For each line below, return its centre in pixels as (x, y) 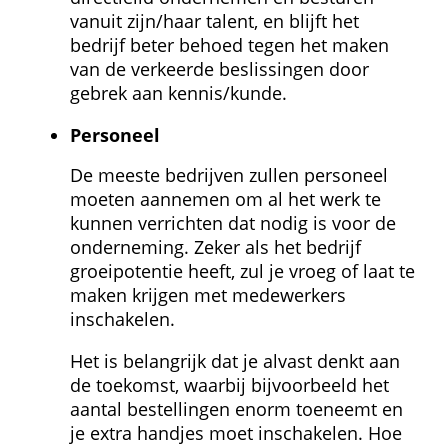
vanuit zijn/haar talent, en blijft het (214, 20)
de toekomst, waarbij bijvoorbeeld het (229, 384)
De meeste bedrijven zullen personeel (229, 174)
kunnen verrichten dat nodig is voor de (233, 222)
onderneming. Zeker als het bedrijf (215, 246)
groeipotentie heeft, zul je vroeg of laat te (242, 270)
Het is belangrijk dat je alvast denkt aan (235, 360)
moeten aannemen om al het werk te (225, 198)
